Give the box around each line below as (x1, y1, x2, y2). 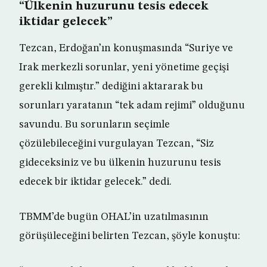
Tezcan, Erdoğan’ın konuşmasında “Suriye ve (19, 43, 233, 54)
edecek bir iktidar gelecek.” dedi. (19, 176, 172, 188)
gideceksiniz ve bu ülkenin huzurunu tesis (19, 157, 221, 169)
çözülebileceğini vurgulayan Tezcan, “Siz (19, 138, 214, 150)
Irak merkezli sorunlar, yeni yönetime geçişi (19, 62, 229, 73)
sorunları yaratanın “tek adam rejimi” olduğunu (19, 100, 245, 111)
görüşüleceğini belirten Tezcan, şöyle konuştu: (19, 231, 240, 242)
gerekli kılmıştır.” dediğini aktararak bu (19, 81, 203, 92)
